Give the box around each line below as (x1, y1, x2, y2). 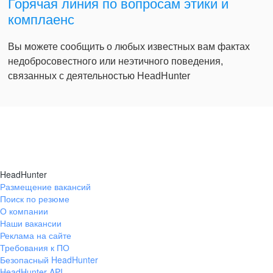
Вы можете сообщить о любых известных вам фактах (8, 41, 250, 52)
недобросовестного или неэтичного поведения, (8, 56, 223, 67)
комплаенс (8, 12, 74, 28)
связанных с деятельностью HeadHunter (8, 71, 190, 82)
